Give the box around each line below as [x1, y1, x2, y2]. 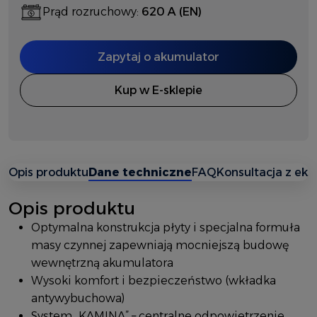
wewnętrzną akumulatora [31, 255, 173, 270]
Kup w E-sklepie [115, 83, 202, 97]
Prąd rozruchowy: [42, 5, 142, 19]
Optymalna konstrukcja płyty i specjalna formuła [31, 220, 300, 234]
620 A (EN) [142, 5, 202, 19]
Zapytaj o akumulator [98, 50, 219, 64]
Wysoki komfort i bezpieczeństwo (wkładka [31, 273, 276, 287]
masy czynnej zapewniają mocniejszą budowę [31, 238, 289, 252]
